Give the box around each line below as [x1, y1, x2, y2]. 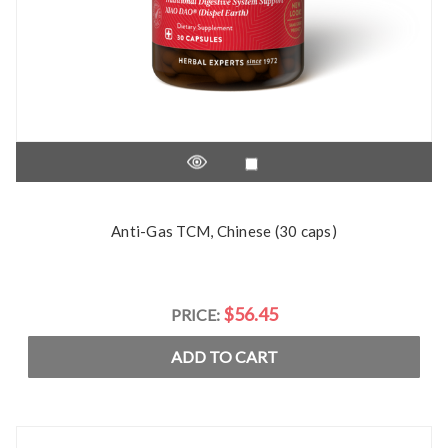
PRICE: [170, 305, 223, 324]
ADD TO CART [170, 347, 278, 366]
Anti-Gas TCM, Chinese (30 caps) [111, 222, 337, 240]
